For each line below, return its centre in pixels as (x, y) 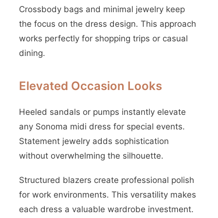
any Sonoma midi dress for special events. (102, 127)
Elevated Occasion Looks (91, 86)
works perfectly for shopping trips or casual (103, 38)
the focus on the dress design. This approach (108, 24)
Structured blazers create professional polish (107, 180)
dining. (32, 53)
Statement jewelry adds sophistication (94, 141)
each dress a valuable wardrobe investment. (106, 209)
